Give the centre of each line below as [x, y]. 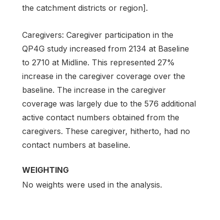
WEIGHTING [45, 170]
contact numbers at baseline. [76, 145]
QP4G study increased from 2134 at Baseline [106, 49]
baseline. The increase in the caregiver [94, 90]
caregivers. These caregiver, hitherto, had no [106, 131]
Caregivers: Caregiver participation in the [98, 35]
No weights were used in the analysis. [92, 185]
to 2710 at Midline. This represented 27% [98, 63]
